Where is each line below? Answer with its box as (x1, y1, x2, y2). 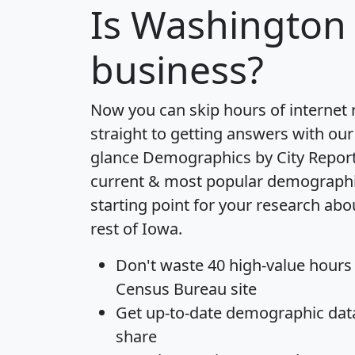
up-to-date (146, 302, 222, 324)
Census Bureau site (116, 278, 257, 300)
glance (90, 147, 143, 169)
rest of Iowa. (90, 218, 182, 240)
